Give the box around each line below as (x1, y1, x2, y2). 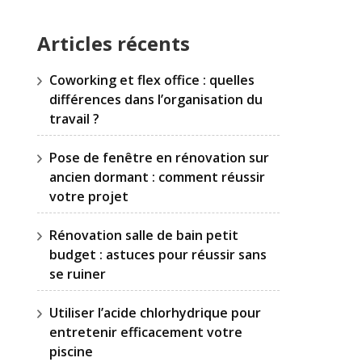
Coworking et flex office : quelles (49, 70, 255, 89)
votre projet (49, 187, 128, 205)
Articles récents (37, 30, 190, 57)
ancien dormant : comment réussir (49, 167, 265, 186)
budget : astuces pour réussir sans (49, 245, 267, 263)
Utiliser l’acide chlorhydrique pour (49, 303, 261, 322)
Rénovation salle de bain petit (49, 225, 238, 244)
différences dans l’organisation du (49, 90, 263, 108)
